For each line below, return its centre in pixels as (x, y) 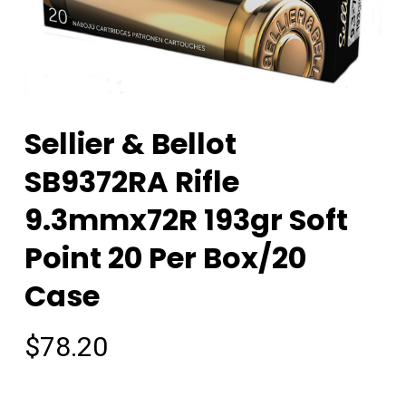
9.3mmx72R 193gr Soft (186, 219)
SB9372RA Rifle (131, 181)
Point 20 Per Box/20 (165, 257)
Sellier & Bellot (130, 143)
